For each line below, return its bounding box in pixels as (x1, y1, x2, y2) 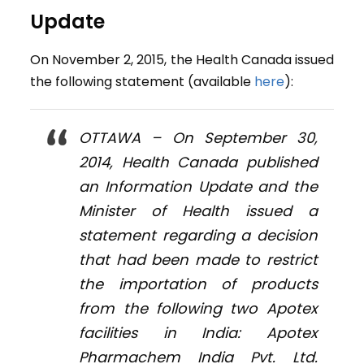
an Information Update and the (79, 176, 318, 197)
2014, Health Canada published (79, 152, 318, 173)
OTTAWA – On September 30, (79, 128, 318, 149)
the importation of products (79, 274, 318, 295)
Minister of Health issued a (79, 201, 318, 222)
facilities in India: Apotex (79, 323, 318, 344)
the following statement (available (30, 72, 255, 92)
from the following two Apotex (79, 298, 318, 319)
